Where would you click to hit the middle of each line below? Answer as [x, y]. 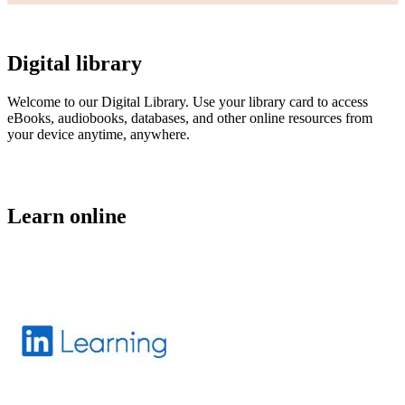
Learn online [67, 216]
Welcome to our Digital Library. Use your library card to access [188, 101]
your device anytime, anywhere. [99, 134]
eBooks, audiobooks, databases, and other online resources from [190, 118]
